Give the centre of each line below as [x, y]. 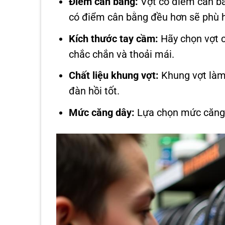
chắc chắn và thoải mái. [122, 54]
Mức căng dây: [102, 113]
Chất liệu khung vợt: [114, 76]
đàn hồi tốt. [94, 91]
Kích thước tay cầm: [114, 39]
